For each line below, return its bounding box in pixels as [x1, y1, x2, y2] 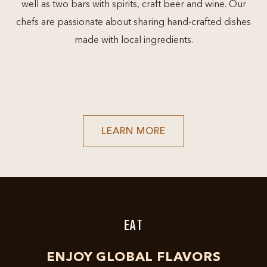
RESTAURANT [164, 164, 232, 174]
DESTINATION [164, 193, 235, 203]
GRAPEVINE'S [164, 155, 231, 164]
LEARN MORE [101, 127, 166, 136]
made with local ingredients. [74, 36, 193, 45]
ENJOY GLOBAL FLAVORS [46, 251, 221, 264]
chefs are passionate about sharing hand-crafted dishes [16, 18, 251, 27]
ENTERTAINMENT [164, 184, 252, 193]
